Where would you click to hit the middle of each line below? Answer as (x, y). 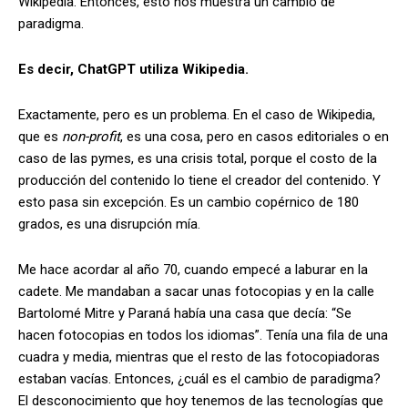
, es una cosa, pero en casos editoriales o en (255, 136)
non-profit (91, 136)
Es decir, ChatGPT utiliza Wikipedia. (133, 69)
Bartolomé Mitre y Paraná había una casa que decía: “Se (185, 313)
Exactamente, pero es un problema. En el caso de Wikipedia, (197, 114)
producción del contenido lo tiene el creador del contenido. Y (199, 180)
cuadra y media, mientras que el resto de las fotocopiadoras (199, 357)
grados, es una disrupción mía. (109, 224)
